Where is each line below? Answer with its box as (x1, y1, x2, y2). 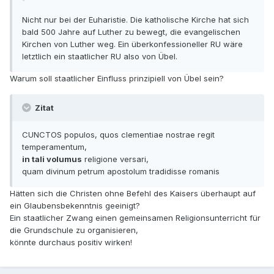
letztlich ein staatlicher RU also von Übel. (22, 51, 177, 62)
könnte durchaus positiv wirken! (10, 237, 132, 248)
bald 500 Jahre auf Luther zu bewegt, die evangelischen (22, 27, 240, 37)
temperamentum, (22, 142, 87, 152)
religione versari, (82, 154, 149, 165)
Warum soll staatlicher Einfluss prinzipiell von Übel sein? (10, 73, 224, 84)
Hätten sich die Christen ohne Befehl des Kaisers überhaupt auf (10, 188, 256, 199)
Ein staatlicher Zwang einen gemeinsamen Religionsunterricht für (10, 213, 261, 223)
